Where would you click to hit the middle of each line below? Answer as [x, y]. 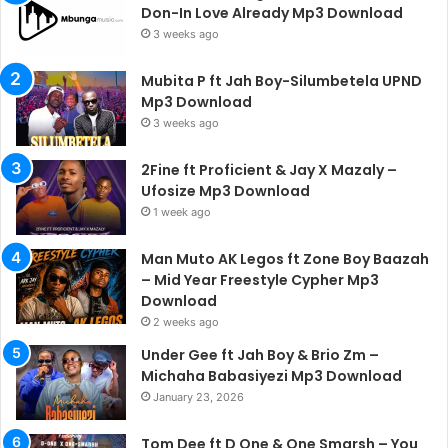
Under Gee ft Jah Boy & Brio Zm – [260, 355]
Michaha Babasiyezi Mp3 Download [271, 376]
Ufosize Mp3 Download [225, 191]
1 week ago [182, 212]
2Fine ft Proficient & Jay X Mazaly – [269, 170]
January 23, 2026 [198, 397]
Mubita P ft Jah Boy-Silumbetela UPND [281, 81]
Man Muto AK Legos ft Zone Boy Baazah [285, 259]
